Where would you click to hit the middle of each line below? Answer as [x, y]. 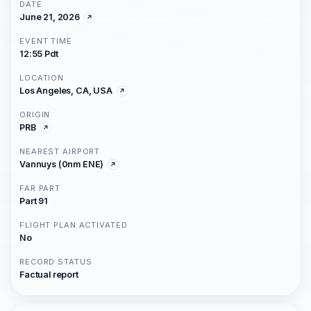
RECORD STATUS [56, 262]
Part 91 [34, 201]
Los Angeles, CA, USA [66, 91]
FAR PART [40, 188]
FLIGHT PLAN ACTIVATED [74, 225]
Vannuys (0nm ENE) [62, 164]
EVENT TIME [46, 41]
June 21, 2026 [50, 17]
